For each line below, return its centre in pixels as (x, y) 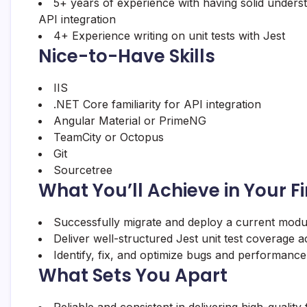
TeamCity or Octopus (109, 137)
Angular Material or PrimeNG (130, 121)
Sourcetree (83, 170)
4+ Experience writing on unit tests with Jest (169, 36)
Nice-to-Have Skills (127, 56)
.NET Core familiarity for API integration (157, 104)
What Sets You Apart (133, 275)
